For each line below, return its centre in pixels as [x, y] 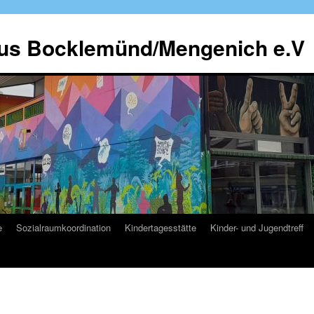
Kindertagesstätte [161, 227]
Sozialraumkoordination [63, 227]
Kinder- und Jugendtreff [257, 227]
